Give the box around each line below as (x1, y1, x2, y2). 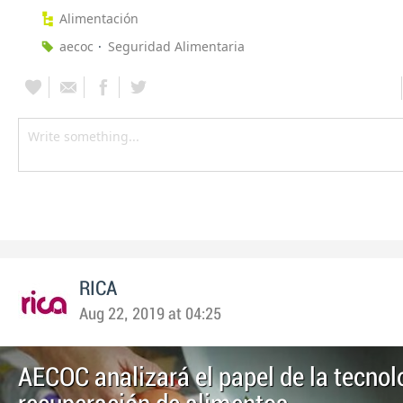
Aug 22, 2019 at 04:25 (79, 306, 221, 324)
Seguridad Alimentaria (108, 38, 245, 56)
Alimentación (59, 10, 139, 28)
